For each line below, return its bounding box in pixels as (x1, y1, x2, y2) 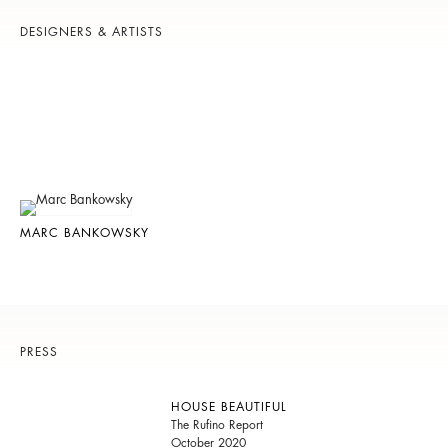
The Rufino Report (170, 418, 263, 431)
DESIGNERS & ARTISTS (20, 25, 163, 38)
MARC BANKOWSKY (20, 226, 149, 239)
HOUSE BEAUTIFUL (170, 400, 287, 413)
